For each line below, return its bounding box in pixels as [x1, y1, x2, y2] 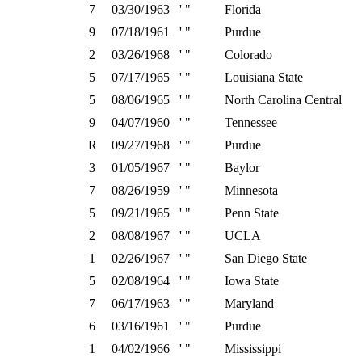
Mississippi [225, 342, 281, 356]
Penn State [225, 206, 279, 220]
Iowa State [225, 274, 279, 288]
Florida [225, 2, 261, 16]
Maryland [225, 297, 274, 310]
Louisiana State [225, 70, 303, 84]
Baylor [225, 161, 259, 175]
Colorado [225, 48, 272, 61]
